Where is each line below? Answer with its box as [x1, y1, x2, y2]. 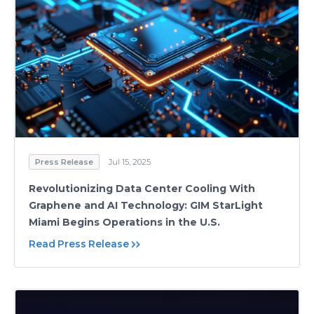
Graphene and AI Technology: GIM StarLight [29, 198, 263, 212]
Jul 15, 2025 [109, 156, 151, 167]
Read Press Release [29, 237, 129, 250]
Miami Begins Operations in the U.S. [29, 215, 220, 228]
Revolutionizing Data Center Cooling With [29, 182, 255, 195]
